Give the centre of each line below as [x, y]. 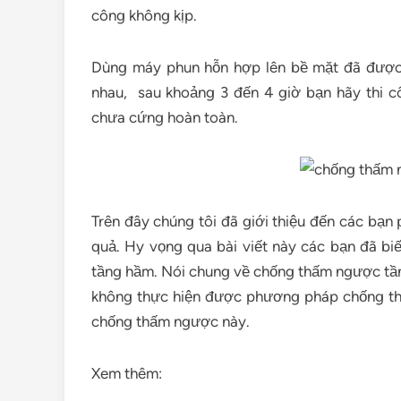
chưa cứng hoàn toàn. [165, 117]
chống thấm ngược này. [171, 321]
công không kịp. [144, 15]
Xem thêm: [128, 373]
